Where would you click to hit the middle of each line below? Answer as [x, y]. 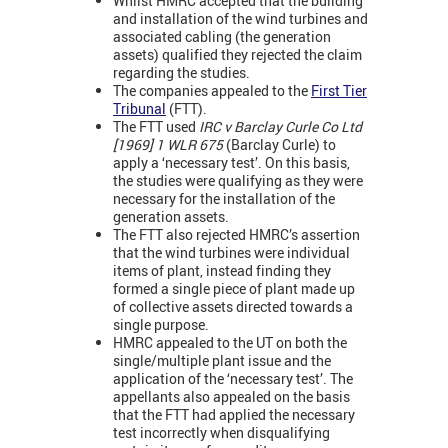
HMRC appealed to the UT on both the [230, 342]
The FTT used [156, 126]
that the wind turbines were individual [231, 252]
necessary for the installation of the [224, 198]
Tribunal [139, 108]
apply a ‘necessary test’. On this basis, [231, 162]
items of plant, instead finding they [222, 270]
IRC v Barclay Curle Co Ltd [280, 126]
